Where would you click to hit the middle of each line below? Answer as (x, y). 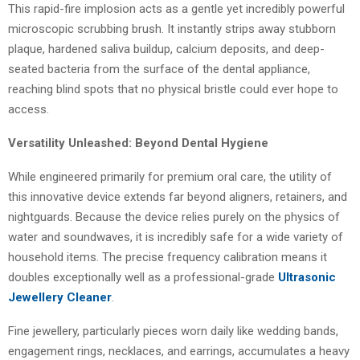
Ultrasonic (307, 278)
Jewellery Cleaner (60, 298)
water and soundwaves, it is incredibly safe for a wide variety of (176, 237)
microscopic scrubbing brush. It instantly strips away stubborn (172, 29)
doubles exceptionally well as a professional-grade (141, 278)
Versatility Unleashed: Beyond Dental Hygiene (138, 143)
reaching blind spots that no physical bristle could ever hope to (173, 90)
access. (29, 110)
